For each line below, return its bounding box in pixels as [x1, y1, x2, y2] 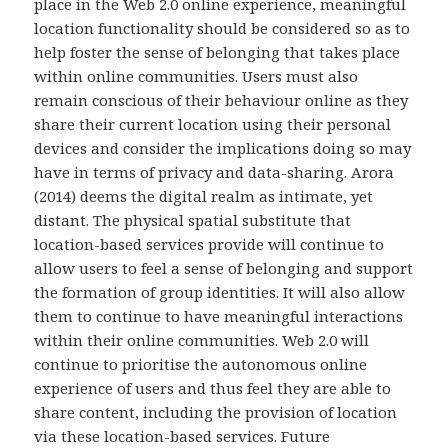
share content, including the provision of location [34, 401, 398, 422]
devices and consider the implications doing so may [34, 137, 412, 158]
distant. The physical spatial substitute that [34, 209, 352, 230]
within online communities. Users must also [34, 65, 359, 86]
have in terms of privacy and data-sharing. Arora [34, 161, 395, 182]
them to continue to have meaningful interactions [34, 305, 404, 326]
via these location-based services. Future [34, 425, 331, 446]
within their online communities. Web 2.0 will [34, 329, 370, 350]
